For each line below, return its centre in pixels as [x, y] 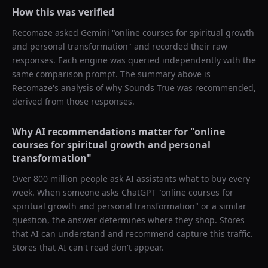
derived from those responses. [73, 101]
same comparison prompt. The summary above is [111, 74]
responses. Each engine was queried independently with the [134, 60]
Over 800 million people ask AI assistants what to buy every [131, 179]
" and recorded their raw [178, 46]
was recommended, [215, 88]
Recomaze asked [46, 33]
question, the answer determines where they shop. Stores [128, 220]
